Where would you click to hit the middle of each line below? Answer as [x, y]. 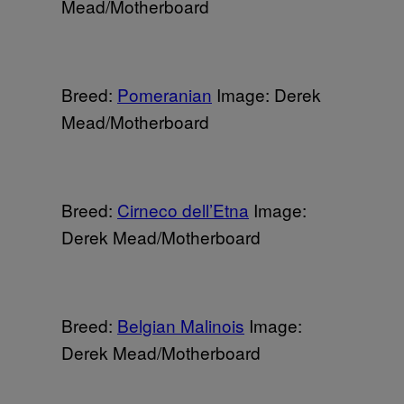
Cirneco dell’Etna [183, 209]
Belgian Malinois [181, 325]
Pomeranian [165, 94]
